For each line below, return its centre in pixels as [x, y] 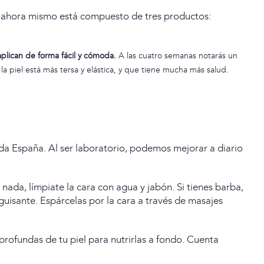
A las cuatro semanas [159, 56]
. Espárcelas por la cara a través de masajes [129, 201]
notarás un [218, 56]
